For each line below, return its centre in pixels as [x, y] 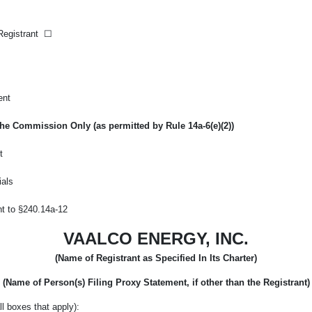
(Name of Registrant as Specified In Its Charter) [156, 258]
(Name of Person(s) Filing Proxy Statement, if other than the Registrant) [156, 282]
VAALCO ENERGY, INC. [156, 238]
